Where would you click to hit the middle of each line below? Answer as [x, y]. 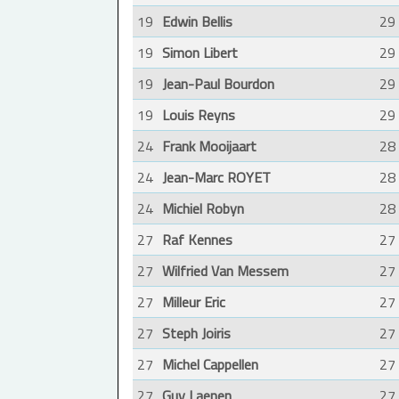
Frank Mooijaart [209, 147]
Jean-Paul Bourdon [218, 84]
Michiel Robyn [203, 209]
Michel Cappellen [210, 365]
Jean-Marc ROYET [216, 178]
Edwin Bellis [197, 22]
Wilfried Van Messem [225, 271]
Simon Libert [200, 53]
